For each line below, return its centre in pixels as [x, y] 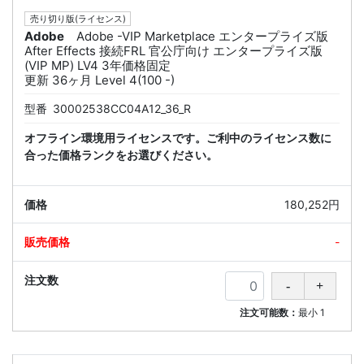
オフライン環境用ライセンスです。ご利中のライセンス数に [178, 138]
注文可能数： [269, 313]
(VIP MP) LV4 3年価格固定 [97, 66]
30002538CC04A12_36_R [122, 109]
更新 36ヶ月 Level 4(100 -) [100, 80]
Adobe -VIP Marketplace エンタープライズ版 [202, 37]
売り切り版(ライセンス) [78, 19]
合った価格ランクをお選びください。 [121, 155]
